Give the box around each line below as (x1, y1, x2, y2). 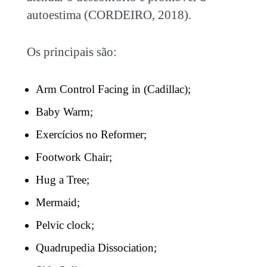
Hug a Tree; (35, 173, 89, 186)
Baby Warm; (35, 105, 93, 118)
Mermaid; (35, 196, 80, 209)
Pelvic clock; (35, 219, 94, 231)
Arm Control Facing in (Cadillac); (35, 83, 191, 95)
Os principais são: (26, 45, 120, 59)
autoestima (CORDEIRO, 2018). (26, 8, 191, 22)
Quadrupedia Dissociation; (35, 241, 157, 254)
